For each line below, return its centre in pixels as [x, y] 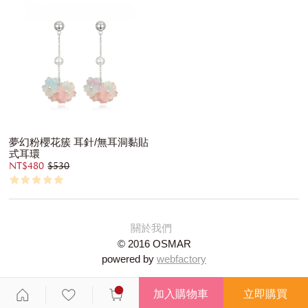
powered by [129, 258]
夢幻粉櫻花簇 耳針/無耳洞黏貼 [79, 142]
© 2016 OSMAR [154, 243]
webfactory [181, 258]
